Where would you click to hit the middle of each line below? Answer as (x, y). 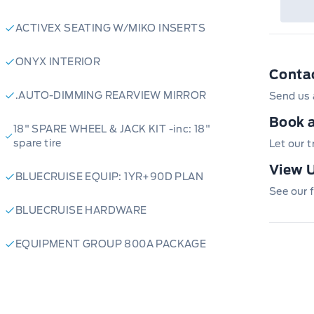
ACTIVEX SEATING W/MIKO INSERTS (110, 28)
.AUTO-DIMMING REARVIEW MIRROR (111, 95)
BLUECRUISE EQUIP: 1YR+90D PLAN (109, 176)
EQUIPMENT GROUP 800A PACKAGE (111, 244)
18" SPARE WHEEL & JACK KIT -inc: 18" (112, 129)
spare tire (37, 143)
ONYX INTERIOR (58, 61)
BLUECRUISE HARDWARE (81, 210)
